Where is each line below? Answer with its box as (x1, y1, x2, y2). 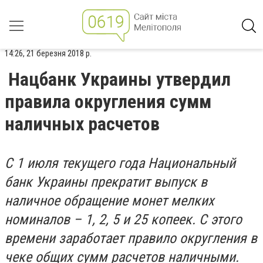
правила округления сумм (5, 90, 211, 113)
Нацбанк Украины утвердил (8, 68, 231, 90)
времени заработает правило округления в (5, 230, 257, 247)
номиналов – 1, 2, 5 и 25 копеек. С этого (5, 211, 242, 228)
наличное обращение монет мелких (5, 193, 214, 209)
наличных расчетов (5, 113, 160, 135)
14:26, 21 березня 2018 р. (5, 48, 92, 59)
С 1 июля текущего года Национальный (5, 155, 235, 171)
